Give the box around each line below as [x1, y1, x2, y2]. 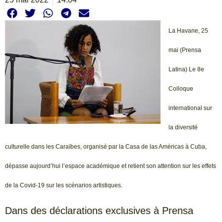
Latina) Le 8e [168, 66, 204, 73]
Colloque [168, 85, 193, 93]
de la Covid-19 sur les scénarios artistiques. [5, 182, 122, 189]
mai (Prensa [168, 47, 201, 54]
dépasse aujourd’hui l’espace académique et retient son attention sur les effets [5, 163, 216, 170]
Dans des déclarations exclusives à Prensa [5, 205, 193, 216]
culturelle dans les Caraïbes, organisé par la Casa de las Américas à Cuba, [5, 143, 207, 151]
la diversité [168, 124, 198, 131]
